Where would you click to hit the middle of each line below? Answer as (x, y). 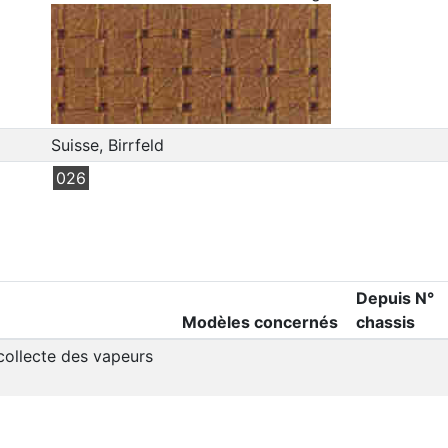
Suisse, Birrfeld (107, 144)
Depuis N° (394, 297)
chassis (385, 321)
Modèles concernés (259, 321)
